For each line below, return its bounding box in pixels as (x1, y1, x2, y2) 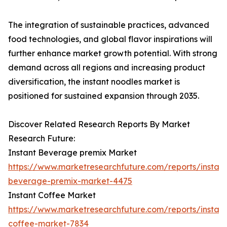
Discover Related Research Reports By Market (8, 119, 190, 130)
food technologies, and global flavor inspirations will (8, 34, 212, 45)
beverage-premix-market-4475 (8, 176, 132, 186)
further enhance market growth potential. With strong (8, 48, 217, 59)
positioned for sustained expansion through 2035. (8, 91, 199, 101)
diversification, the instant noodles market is (8, 77, 180, 87)
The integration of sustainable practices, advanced (8, 20, 209, 30)
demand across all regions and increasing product (8, 62, 205, 73)
